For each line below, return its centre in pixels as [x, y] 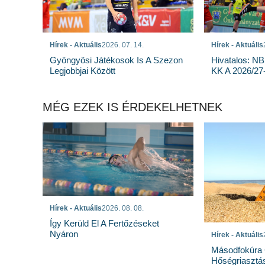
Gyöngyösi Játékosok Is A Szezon [116, 60]
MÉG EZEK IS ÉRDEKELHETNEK [132, 107]
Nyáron [64, 234]
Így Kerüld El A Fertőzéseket [104, 224]
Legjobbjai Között [83, 71]
